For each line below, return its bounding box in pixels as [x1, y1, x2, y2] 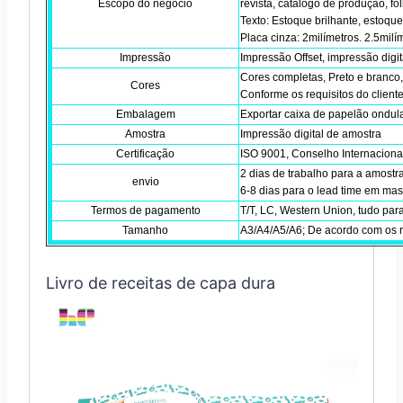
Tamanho [122, 223, 168, 237]
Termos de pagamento [90, 203, 201, 217]
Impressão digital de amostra [240, 127, 381, 140]
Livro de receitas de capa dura [46, 273, 275, 292]
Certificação [116, 147, 175, 160]
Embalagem [115, 107, 175, 121]
